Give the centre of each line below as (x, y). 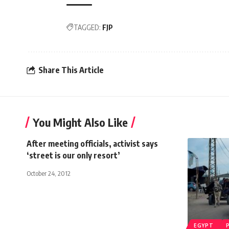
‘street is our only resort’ (73, 155)
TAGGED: (87, 27)
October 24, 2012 (49, 173)
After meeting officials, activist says (92, 143)
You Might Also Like (80, 122)
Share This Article (71, 70)
